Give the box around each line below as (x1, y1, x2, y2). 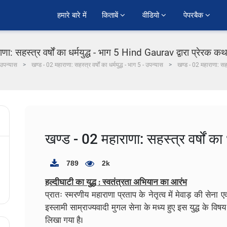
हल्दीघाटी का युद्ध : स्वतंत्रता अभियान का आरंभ (45, 175, 187, 190)
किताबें (102, 10, 120, 21)
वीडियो (142, 10, 161, 21)
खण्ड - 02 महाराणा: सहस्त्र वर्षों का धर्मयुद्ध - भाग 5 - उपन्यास (31, 61, 163, 68)
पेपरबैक (183, 10, 205, 21)
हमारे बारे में (57, 10, 87, 21)
